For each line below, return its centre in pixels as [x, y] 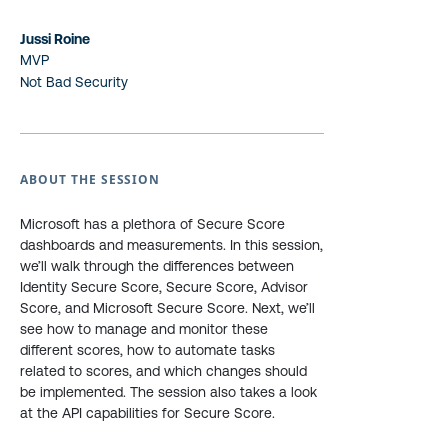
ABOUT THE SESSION [90, 179]
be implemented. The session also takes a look [168, 392]
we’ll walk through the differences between [157, 266]
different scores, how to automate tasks [147, 350]
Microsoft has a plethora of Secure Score [152, 224]
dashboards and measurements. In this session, [171, 245]
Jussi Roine [55, 39]
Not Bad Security [74, 82]
